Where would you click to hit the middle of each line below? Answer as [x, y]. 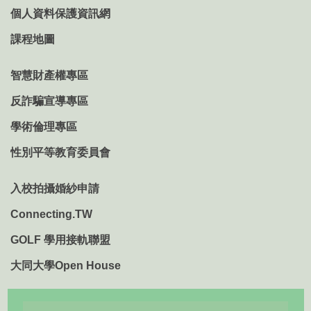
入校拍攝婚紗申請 [55, 189]
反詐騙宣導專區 [49, 101]
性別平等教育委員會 [60, 153]
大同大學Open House [66, 266]
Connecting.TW [51, 215]
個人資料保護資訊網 [60, 14]
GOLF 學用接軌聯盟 [60, 240]
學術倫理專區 [44, 127]
